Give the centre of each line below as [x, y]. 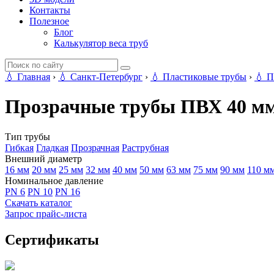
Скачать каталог [39, 202]
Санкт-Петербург [106, 77]
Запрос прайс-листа [46, 213]
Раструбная [145, 147]
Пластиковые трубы [205, 77]
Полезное [49, 21]
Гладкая [52, 147]
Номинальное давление [54, 180]
